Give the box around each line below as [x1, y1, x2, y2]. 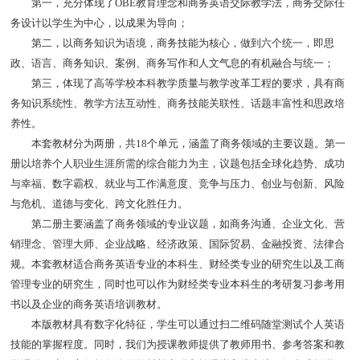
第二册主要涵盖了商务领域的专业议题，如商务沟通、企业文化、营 [10, 218, 345, 230]
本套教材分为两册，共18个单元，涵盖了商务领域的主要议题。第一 [10, 137, 346, 149]
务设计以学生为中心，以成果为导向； [10, 17, 188, 29]
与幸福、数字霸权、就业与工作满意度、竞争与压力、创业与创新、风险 [10, 178, 345, 190]
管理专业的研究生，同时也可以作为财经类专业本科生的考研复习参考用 [10, 278, 345, 290]
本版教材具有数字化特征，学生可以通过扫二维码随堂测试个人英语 [10, 318, 345, 330]
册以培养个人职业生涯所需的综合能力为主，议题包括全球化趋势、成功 [10, 157, 345, 170]
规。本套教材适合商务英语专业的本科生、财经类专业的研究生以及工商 [10, 258, 345, 270]
